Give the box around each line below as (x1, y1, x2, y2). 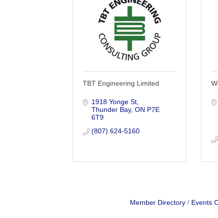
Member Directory (129, 198, 185, 206)
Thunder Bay (91, 105, 131, 113)
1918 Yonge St (91, 97, 137, 106)
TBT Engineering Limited (83, 79, 160, 87)
